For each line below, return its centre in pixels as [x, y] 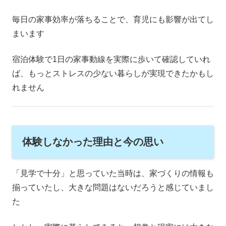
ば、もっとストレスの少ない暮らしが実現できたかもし [113, 73]
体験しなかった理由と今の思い [93, 142]
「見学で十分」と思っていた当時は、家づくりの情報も [113, 174]
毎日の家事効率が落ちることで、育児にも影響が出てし [113, 20]
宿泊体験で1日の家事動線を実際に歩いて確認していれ [111, 59]
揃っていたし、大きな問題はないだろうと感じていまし [113, 188]
